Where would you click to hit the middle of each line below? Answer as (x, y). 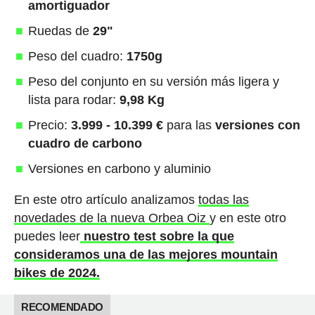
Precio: (49, 125)
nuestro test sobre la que (157, 236)
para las (189, 125)
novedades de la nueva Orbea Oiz (111, 218)
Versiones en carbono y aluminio (119, 168)
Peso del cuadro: (77, 56)
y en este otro (247, 218)
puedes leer (47, 236)
